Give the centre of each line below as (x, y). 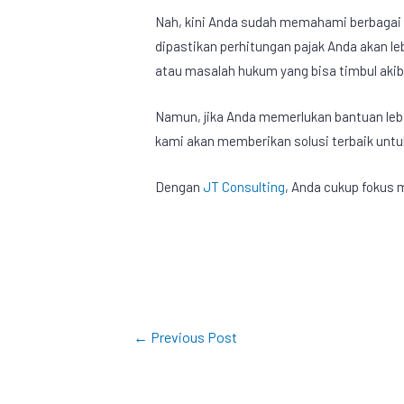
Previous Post (192, 337)
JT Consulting (244, 187)
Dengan (179, 187)
